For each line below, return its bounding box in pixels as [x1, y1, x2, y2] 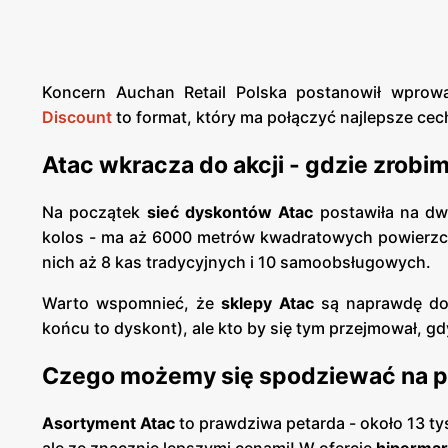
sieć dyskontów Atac [146, 202, 314, 223]
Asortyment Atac [42, 413, 175, 434]
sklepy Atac [220, 293, 321, 314]
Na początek [42, 202, 147, 223]
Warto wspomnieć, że [42, 293, 221, 314]
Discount [42, 107, 112, 128]
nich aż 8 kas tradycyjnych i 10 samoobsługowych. [42, 252, 431, 273]
